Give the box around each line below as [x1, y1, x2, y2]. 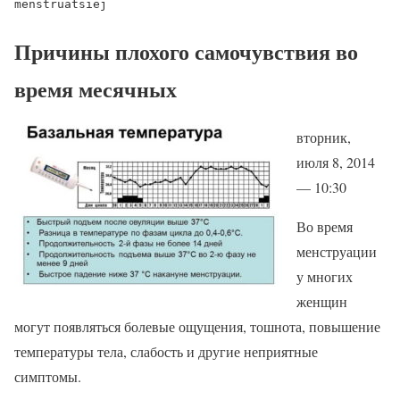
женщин [296, 292, 347, 312]
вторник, [296, 128, 351, 147]
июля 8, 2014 [296, 153, 375, 172]
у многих [296, 267, 353, 287]
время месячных [14, 72, 177, 104]
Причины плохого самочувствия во [14, 35, 358, 67]
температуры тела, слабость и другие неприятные [14, 342, 318, 362]
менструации [296, 242, 377, 262]
